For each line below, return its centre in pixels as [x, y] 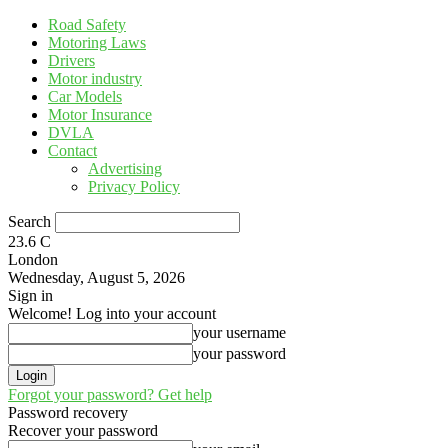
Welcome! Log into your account [112, 313]
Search [29, 221]
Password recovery [68, 412]
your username [239, 332]
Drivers [71, 60]
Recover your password [83, 430]
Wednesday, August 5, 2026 [96, 277]
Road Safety [87, 24]
